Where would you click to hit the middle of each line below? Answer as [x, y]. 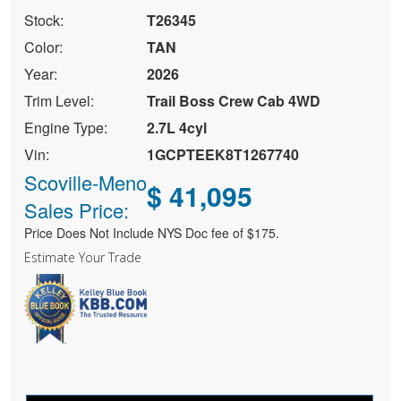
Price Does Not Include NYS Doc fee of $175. [151, 233]
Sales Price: [76, 210]
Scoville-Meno [85, 183]
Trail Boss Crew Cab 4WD [233, 101]
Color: [43, 47]
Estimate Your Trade [82, 258]
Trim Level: [59, 101]
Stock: [43, 21]
